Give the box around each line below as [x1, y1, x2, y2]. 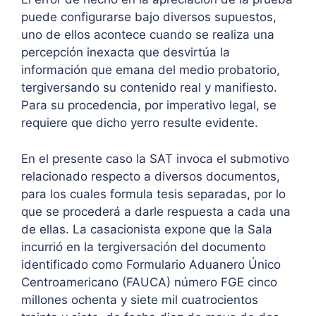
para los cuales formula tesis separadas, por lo [21, 186, 286, 201]
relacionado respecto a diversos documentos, [21, 169, 280, 183]
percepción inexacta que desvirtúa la [21, 45, 230, 60]
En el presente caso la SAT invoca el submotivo [21, 151, 289, 166]
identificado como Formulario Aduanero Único [21, 257, 281, 272]
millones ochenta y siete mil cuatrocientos [21, 292, 258, 307]
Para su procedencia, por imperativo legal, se [21, 98, 276, 113]
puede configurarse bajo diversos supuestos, [21, 10, 276, 25]
